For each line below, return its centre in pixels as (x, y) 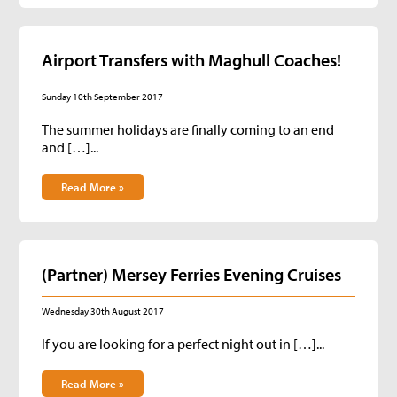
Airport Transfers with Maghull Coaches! (192, 60)
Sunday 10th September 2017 (103, 97)
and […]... (70, 147)
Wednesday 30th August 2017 (103, 311)
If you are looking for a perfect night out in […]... (183, 344)
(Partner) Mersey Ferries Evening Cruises (192, 274)
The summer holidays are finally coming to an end (188, 129)
